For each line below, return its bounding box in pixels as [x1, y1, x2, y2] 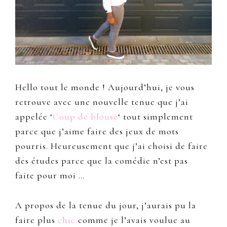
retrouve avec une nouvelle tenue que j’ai [15, 96, 188, 108]
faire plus [15, 214, 58, 226]
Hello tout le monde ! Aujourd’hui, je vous [15, 82, 195, 93]
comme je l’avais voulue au [75, 214, 191, 226]
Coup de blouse [53, 111, 118, 123]
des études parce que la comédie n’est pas [15, 155, 188, 167]
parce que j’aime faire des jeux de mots [15, 126, 179, 137]
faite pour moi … [15, 170, 85, 181]
